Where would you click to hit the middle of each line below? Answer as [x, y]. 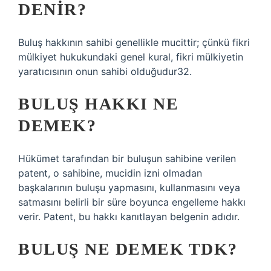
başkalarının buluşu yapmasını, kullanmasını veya [129, 188]
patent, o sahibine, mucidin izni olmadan [110, 173]
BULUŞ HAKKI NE [98, 104]
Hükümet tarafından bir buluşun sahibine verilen [127, 158]
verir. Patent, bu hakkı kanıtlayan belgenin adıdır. [129, 217]
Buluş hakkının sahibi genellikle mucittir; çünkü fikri [134, 42]
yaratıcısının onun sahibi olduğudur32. [105, 71]
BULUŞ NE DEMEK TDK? [128, 249]
